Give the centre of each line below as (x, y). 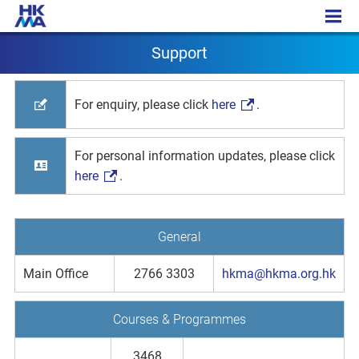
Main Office (56, 274)
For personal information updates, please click (205, 156)
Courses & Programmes (179, 319)
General (179, 237)
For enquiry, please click (143, 105)
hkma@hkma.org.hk (279, 274)
